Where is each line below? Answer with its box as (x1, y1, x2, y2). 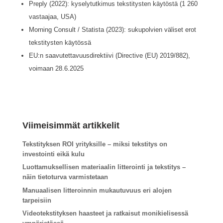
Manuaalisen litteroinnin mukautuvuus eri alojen (22, 186, 172, 194)
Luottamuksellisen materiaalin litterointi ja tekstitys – (22, 163, 186, 171)
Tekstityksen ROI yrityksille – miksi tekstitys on (22, 140, 167, 148)
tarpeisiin (22, 196, 51, 204)
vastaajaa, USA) (28, 12, 76, 20)
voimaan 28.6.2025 (28, 64, 84, 72)
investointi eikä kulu (22, 150, 85, 158)
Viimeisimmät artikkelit (22, 120, 119, 130)
